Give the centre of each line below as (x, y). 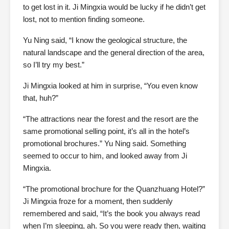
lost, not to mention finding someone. (84, 19)
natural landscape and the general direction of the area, (114, 52)
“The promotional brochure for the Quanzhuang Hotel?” (114, 189)
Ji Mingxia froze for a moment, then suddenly (98, 201)
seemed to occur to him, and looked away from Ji (105, 156)
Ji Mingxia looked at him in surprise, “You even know (110, 86)
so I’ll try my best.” (54, 65)
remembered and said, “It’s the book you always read (111, 213)
